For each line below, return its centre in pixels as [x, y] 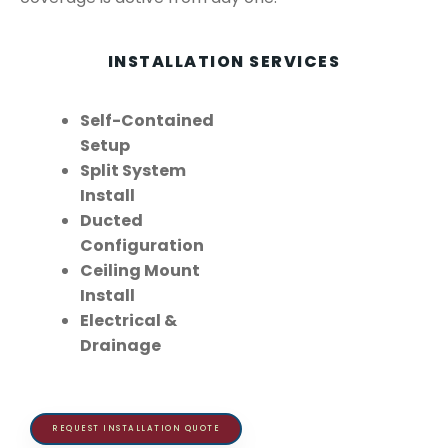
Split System [133, 171]
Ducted [111, 221]
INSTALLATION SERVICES [224, 62]
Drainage [122, 346]
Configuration [142, 246]
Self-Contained [147, 121]
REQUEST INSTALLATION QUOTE [136, 429]
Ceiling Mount [140, 271]
